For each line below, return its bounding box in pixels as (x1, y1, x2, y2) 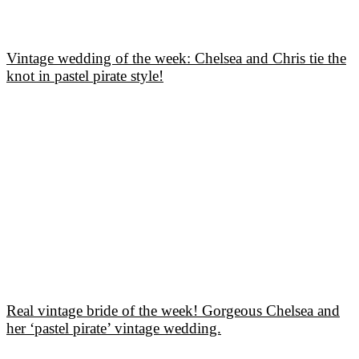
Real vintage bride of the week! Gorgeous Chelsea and (6, 302, 340, 320)
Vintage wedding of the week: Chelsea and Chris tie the (6, 49, 346, 67)
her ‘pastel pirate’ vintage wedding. (6, 320, 221, 337)
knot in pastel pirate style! (6, 67, 163, 84)
